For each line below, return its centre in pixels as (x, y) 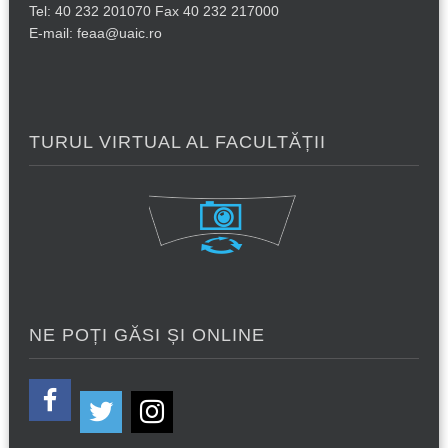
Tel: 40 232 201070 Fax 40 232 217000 (153, 10)
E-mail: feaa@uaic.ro (95, 32)
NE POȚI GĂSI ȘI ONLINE (146, 334)
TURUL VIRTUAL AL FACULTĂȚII (177, 141)
